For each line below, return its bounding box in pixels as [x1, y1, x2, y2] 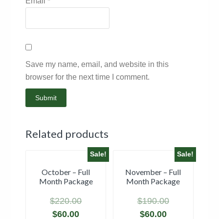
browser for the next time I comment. [25, 72, 150, 81]
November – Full [125, 167, 181, 176]
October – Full [42, 167, 90, 176]
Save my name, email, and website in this [25, 60, 169, 68]
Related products [25, 127, 109, 140]
